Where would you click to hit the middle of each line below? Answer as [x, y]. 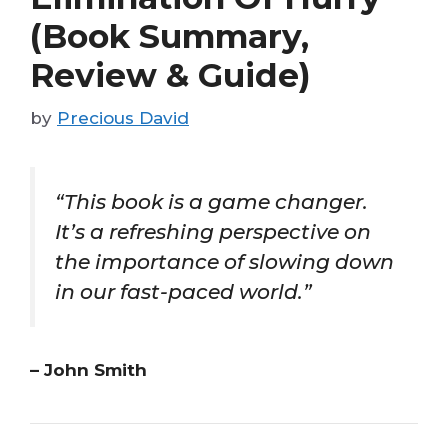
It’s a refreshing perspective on [213, 231]
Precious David [123, 118]
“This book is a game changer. [211, 201]
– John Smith [88, 369]
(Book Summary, [169, 35]
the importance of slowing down [224, 261]
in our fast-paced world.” [183, 291]
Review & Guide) [170, 74]
